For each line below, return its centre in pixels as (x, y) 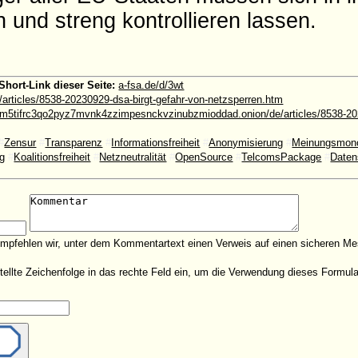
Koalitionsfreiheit (52, 157)
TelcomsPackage (282, 157)
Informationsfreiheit (156, 142)
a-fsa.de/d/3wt (151, 85)
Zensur (20, 142)
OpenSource (204, 157)
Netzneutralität (133, 157)
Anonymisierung (246, 142)
